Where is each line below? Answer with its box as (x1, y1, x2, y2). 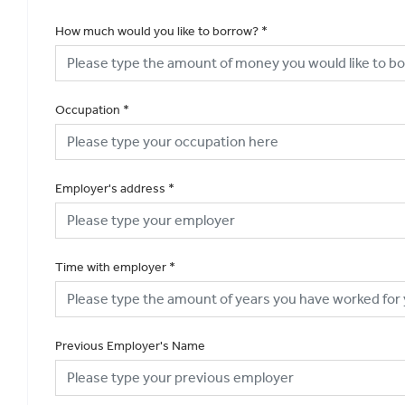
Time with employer (55, 259, 166, 275)
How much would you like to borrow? (55, 23, 259, 39)
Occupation (55, 101, 120, 118)
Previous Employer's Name (55, 337, 205, 353)
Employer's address (55, 180, 165, 196)
